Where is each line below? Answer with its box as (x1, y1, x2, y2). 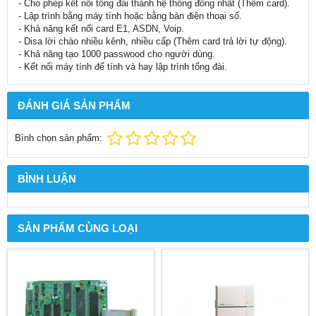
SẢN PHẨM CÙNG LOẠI (18, 222, 138, 234)
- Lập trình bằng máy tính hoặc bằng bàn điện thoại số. (18, 11, 242, 21)
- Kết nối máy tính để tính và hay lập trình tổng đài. (18, 61, 227, 72)
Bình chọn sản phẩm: (15, 133, 102, 143)
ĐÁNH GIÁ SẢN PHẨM (18, 99, 130, 111)
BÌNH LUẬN (18, 173, 76, 185)
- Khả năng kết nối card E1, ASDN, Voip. (18, 23, 184, 34)
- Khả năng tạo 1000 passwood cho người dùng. (18, 49, 215, 59)
